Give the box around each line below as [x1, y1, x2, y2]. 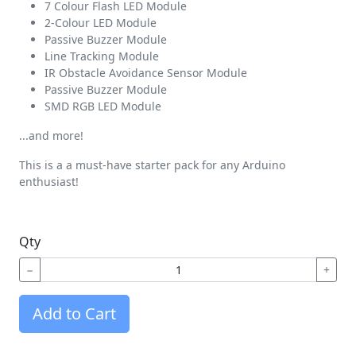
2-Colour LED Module [44, 15, 157, 30]
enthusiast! [19, 174, 79, 189]
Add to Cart [33, 303, 116, 324]
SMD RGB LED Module [44, 99, 161, 114]
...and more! [19, 128, 83, 143]
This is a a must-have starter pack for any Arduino [19, 157, 285, 172]
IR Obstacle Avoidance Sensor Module [44, 65, 247, 80]
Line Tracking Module [44, 48, 162, 64]
